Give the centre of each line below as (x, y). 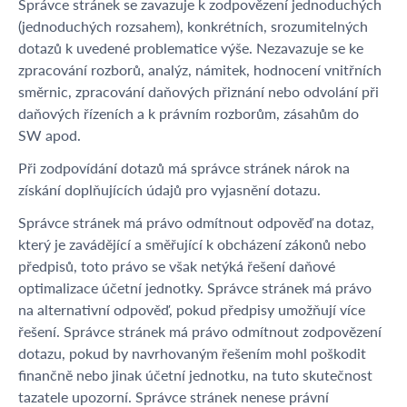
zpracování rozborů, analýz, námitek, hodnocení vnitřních (200, 69)
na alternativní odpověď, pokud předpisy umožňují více (192, 309)
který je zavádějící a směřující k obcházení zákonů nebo (192, 244)
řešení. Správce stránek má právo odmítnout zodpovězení (200, 331)
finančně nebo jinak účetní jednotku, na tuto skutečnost (195, 375)
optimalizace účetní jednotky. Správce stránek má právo (195, 288)
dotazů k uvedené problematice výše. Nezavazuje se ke (191, 48)
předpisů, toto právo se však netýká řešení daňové (177, 266)
